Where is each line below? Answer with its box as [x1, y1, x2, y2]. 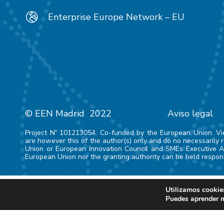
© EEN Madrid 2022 [25, 107, 111, 120]
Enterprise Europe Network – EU [48, 10, 185, 23]
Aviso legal [167, 107, 213, 120]
